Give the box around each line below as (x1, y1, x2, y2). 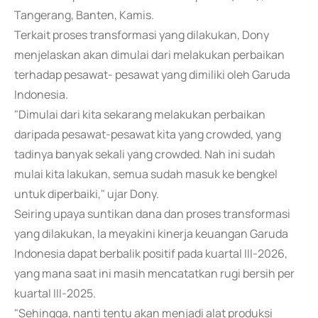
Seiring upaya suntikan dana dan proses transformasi (14, 206, 290, 221)
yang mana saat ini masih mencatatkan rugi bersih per (14, 265, 295, 281)
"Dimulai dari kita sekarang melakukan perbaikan (14, 106, 265, 122)
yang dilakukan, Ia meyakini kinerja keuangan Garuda (14, 226, 288, 241)
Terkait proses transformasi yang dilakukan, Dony (14, 27, 269, 43)
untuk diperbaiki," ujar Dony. (14, 186, 159, 202)
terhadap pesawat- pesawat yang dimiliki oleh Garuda (14, 67, 290, 82)
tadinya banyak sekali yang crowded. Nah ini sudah (14, 146, 275, 162)
